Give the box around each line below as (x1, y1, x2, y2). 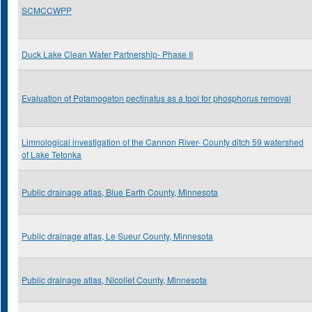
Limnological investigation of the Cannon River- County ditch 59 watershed (22, 136, 304, 148)
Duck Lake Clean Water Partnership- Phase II (22, 48, 193, 60)
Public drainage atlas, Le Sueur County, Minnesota (22, 230, 213, 242)
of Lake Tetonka (22, 148, 81, 160)
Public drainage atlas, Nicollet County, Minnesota (22, 274, 207, 286)
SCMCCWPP (22, 4, 72, 16)
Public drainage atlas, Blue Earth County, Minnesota (22, 186, 218, 198)
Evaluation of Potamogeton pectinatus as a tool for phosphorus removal (22, 92, 291, 104)
